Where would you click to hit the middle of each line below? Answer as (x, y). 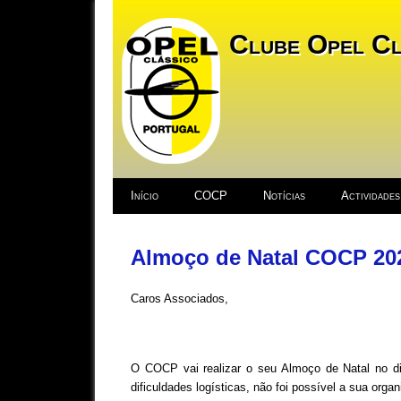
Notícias (284, 196)
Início (144, 196)
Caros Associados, (179, 299)
